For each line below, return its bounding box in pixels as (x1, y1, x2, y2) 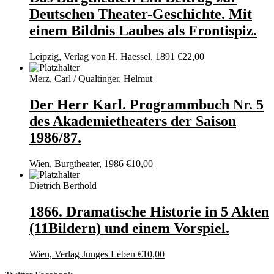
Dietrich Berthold (29, 180, 97, 191)
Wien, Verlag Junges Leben (29, 248, 135, 259)
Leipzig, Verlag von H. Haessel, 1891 (29, 51, 175, 62)
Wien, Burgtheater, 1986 (29, 158, 124, 169)
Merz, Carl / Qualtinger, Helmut (29, 73, 152, 84)
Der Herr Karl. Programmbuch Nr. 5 (29, 96, 264, 113)
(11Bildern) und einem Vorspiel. (29, 220, 229, 236)
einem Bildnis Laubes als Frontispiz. (29, 23, 257, 39)
